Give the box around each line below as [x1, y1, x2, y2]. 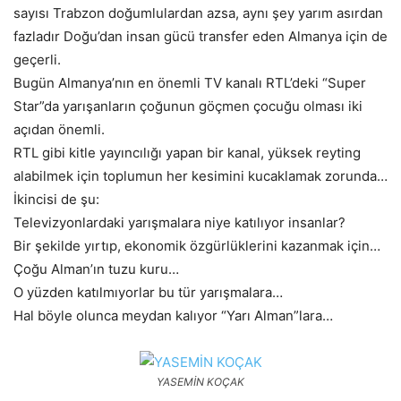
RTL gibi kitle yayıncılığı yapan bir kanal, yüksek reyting [13, 144, 361, 162]
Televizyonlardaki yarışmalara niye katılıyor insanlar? [13, 214, 346, 232]
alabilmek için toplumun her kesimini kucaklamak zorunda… [13, 167, 388, 185]
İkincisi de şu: [13, 191, 99, 209]
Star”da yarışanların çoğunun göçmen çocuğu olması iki [13, 98, 363, 115]
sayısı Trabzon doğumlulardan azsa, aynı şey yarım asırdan [13, 4, 383, 22]
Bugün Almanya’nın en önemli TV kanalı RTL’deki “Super [13, 74, 366, 92]
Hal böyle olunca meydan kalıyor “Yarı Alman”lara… [13, 307, 333, 325]
